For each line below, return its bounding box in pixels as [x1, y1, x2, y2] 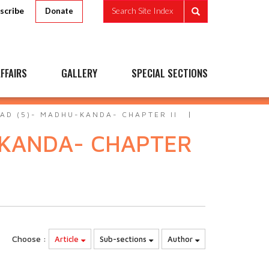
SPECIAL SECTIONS [131, 65, 208, 80]
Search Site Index [112, 5, 173, 16]
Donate [45, 6, 73, 16]
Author [168, 234, 195, 244]
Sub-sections [100, 234, 149, 244]
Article [55, 234, 81, 244]
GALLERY [61, 65, 97, 80]
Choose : [12, 234, 46, 244]
